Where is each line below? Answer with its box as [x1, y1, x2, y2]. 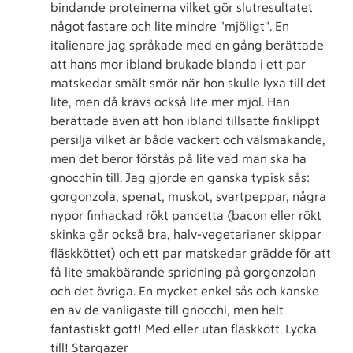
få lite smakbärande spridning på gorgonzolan [50, 265, 316, 280]
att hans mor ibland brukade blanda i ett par [50, 57, 306, 72]
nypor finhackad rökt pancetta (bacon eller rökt [50, 208, 321, 223]
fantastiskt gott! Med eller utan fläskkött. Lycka [50, 321, 317, 336]
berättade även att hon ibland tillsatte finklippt [50, 113, 320, 128]
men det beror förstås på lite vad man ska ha [50, 151, 307, 166]
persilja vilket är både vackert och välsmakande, [50, 132, 325, 147]
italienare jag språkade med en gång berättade [50, 38, 324, 53]
